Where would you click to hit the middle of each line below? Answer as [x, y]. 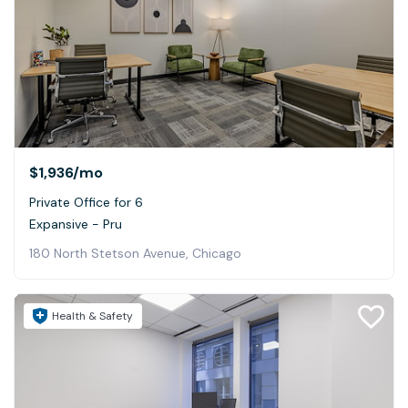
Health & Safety [92, 316]
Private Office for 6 [86, 202]
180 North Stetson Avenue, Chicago [135, 253]
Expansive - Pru [76, 224]
